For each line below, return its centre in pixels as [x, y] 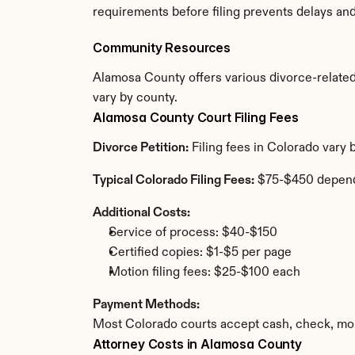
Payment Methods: [146, 305]
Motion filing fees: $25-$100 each [204, 273]
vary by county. [135, 98]
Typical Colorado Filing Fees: [174, 181]
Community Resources [162, 48]
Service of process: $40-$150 [193, 233]
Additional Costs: [141, 213]
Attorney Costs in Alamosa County [197, 344]
